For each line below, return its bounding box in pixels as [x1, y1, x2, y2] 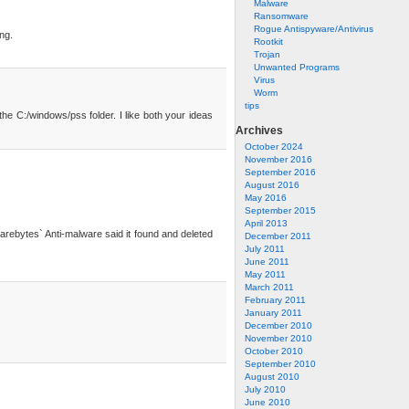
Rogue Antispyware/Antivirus [254, 24, 373, 34]
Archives [236, 124, 283, 137]
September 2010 [245, 359, 316, 369]
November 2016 [245, 154, 312, 164]
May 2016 [245, 193, 287, 203]
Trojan [254, 49, 280, 59]
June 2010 [245, 397, 290, 407]
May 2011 [245, 269, 286, 279]
